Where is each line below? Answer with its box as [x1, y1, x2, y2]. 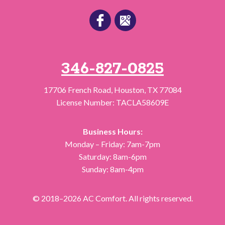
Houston [114, 85, 144, 95]
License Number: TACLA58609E [56, 97, 169, 107]
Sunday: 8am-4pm [81, 164, 144, 174]
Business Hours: [82, 127, 143, 137]
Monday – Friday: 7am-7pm [65, 139, 160, 149]
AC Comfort [82, 193, 126, 203]
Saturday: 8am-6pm [78, 152, 147, 162]
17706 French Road [43, 85, 111, 95]
